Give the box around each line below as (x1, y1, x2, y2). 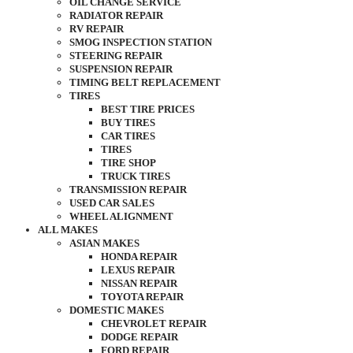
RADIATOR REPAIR (69, 9, 163, 21)
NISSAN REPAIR (101, 277, 177, 289)
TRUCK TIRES (101, 170, 170, 182)
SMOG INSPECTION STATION (69, 36, 212, 48)
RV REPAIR (69, 23, 124, 35)
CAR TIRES (101, 130, 155, 142)
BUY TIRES (101, 117, 155, 128)
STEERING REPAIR (69, 50, 162, 61)
